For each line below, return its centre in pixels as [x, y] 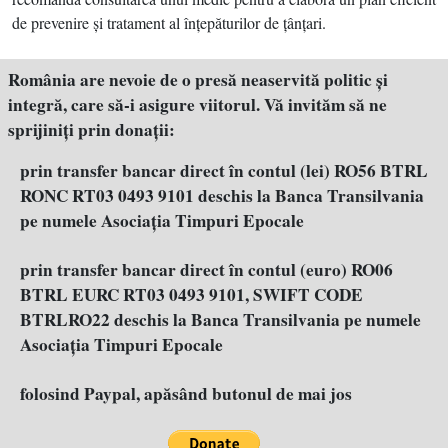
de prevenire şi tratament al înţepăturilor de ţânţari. [169, 22]
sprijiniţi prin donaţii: [91, 129]
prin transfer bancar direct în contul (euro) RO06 [206, 269]
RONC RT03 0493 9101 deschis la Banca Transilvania [222, 195]
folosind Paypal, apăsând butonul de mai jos [186, 393]
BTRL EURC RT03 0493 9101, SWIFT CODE [191, 294]
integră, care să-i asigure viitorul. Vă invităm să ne [197, 104]
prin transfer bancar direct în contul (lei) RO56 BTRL [224, 170]
